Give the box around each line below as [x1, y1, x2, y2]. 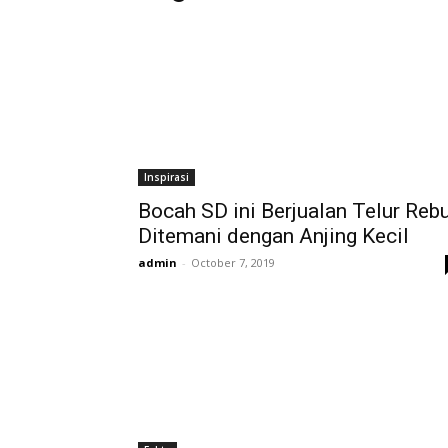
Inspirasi [144, 170, 189, 184]
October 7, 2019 [191, 255, 275, 270]
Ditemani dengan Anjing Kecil [138, 224, 409, 248]
